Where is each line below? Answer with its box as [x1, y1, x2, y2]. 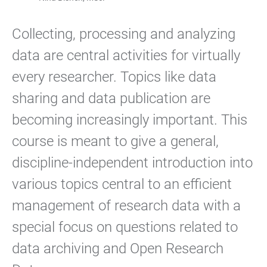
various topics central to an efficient [12, 176, 232, 193]
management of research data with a [12, 197, 241, 214]
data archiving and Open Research [12, 240, 223, 257]
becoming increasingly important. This [12, 111, 247, 128]
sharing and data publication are [12, 90, 210, 107]
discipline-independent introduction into [12, 154, 253, 171]
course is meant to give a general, [12, 133, 219, 150]
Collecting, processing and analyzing [12, 26, 235, 42]
